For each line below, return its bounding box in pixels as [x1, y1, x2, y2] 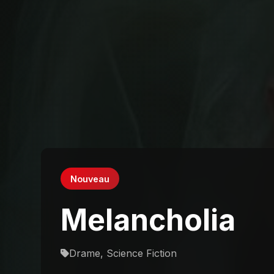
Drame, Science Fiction [69, 246, 177, 259]
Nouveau [70, 173, 110, 184]
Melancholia [61, 201, 236, 238]
